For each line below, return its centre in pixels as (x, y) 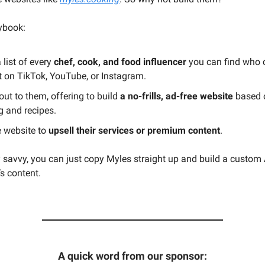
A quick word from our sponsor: (132, 256)
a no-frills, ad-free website (177, 96)
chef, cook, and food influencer (120, 62)
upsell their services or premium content (134, 130)
